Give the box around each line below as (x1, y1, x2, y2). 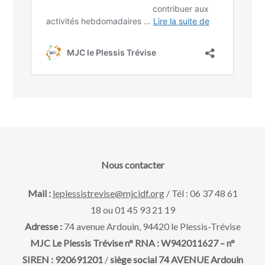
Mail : (27, 188, 53, 199)
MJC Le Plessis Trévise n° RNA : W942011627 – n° (30, 237, 235, 248)
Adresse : (24, 221, 64, 232)
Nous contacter (101, 159, 164, 170)
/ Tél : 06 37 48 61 (164, 188, 238, 199)
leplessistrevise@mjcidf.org (52, 188, 164, 199)
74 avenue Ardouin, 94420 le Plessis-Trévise (63, 221, 241, 232)
